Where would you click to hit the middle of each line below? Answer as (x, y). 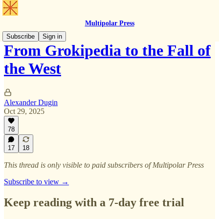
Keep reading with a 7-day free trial (94, 202)
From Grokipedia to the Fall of (107, 51)
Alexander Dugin (31, 102)
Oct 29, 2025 (24, 111)
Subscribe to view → (36, 182)
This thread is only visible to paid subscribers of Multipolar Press (104, 165)
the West (33, 69)
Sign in (52, 36)
